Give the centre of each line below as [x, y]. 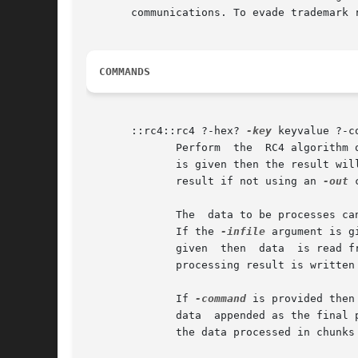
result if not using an [205, 181]
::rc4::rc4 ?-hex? [166, 131]
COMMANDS [125, 72]
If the [153, 232]
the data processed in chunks [221, 332]
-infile [243, 232]
